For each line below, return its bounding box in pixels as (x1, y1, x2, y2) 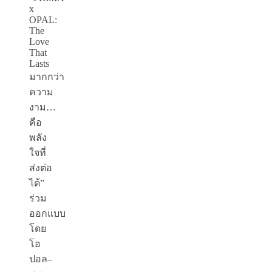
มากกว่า (29, 72, 64, 83)
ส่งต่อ (29, 163, 52, 174)
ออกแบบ (29, 208, 66, 219)
